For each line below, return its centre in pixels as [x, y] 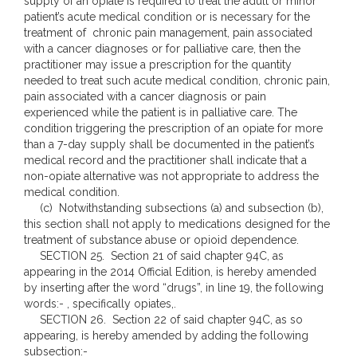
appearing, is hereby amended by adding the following [166, 335]
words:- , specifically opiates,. [100, 304]
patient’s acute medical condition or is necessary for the [167, 17]
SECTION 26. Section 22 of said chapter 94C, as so [163, 320]
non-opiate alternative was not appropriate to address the [171, 176]
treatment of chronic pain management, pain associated [168, 33]
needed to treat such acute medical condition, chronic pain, [177, 80]
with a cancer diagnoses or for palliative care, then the [162, 49]
